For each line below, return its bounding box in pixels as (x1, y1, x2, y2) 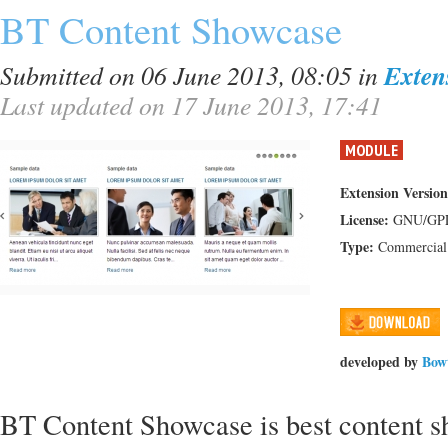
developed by (340, 351, 418, 372)
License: (340, 209, 389, 230)
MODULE (345, 140, 398, 160)
